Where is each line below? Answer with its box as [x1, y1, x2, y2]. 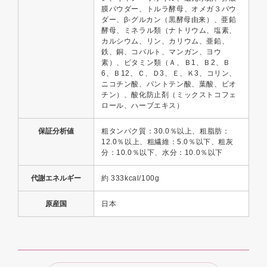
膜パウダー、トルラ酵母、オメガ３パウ [101, 4, 237, 13]
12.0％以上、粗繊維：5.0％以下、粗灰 [101, 137, 234, 146]
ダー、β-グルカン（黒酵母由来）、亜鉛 [101, 15, 237, 24]
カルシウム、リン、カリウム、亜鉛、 [101, 36, 229, 45]
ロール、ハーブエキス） [101, 101, 184, 110]
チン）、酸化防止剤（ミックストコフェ [101, 90, 237, 99]
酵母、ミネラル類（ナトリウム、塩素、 [101, 26, 237, 35]
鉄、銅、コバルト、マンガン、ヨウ [101, 47, 222, 56]
